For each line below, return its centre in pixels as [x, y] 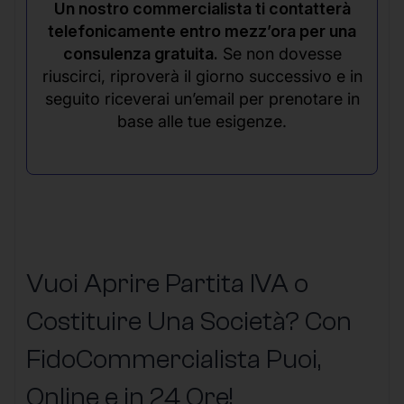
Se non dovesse [280, 53]
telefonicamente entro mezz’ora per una [202, 31]
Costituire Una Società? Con [189, 322]
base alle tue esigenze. [202, 121]
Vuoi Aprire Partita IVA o [167, 284]
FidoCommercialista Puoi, [174, 360]
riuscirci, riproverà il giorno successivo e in [202, 76]
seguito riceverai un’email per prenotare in [202, 98]
